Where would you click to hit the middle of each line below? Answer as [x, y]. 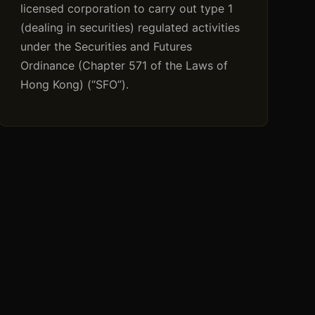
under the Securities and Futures [106, 47]
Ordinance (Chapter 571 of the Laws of [124, 66]
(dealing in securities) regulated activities [130, 28]
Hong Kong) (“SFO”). [74, 85]
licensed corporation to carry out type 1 [126, 9]
